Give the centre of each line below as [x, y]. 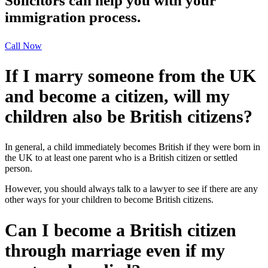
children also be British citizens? [129, 117]
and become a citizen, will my [117, 96]
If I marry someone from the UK [130, 76]
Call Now [23, 45]
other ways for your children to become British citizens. [109, 200]
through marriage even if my [115, 251]
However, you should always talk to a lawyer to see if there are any [131, 189]
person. [19, 169]
